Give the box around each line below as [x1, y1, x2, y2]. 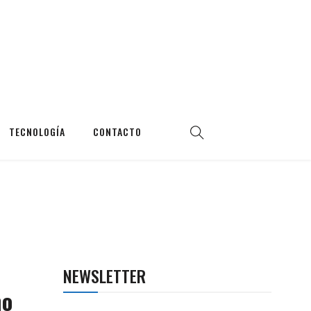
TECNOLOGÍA [9, 124, 65, 139]
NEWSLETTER [63, 263, 146, 288]
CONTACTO [93, 124, 142, 139]
